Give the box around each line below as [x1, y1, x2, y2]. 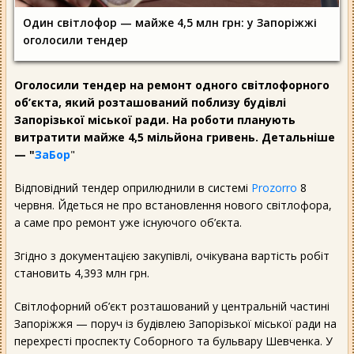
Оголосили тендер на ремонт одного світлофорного [14, 77, 330, 92]
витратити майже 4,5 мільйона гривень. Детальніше [14, 129, 335, 145]
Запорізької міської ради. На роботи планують [14, 111, 296, 127]
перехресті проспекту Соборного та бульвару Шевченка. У [14, 333, 333, 348]
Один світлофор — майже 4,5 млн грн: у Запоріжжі [23, 14, 317, 30]
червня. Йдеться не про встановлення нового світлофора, [14, 197, 332, 213]
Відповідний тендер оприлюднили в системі [14, 179, 251, 195]
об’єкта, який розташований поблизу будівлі [14, 94, 286, 110]
